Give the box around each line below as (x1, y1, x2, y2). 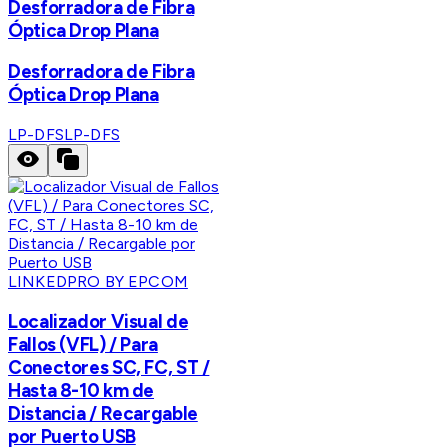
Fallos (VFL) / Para (8, 332, 158, 356)
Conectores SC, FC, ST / (8, 355, 210, 379)
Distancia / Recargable (8, 401, 198, 425)
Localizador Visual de (8, 309, 189, 333)
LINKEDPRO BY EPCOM (8, 272, 188, 292)
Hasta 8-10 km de (8, 378, 155, 402)
